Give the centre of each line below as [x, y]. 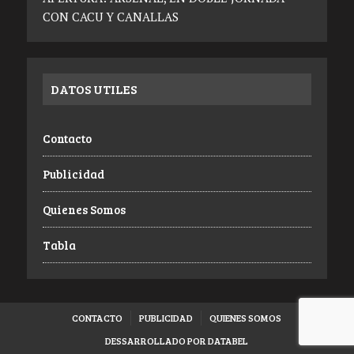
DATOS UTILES [93, 89]
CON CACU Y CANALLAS [110, 17]
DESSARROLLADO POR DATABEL [177, 341]
